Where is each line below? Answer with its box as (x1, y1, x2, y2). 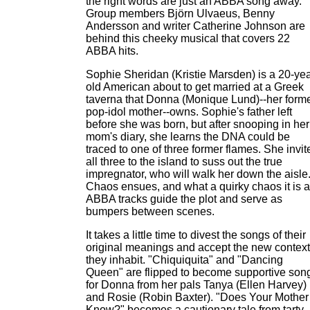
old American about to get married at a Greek (86, 81, 304, 93)
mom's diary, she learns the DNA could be (86, 131, 290, 143)
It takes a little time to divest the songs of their (86, 229, 306, 241)
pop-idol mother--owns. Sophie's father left (86, 106, 292, 118)
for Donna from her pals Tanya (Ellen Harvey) (86, 279, 307, 291)
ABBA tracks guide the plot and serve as (86, 193, 282, 205)
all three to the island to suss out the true (86, 156, 282, 167)
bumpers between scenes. (86, 206, 215, 217)
